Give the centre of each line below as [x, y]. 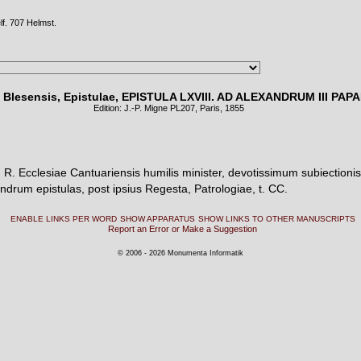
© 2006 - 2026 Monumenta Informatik [180, 253]
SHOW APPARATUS [157, 219]
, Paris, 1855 [220, 108]
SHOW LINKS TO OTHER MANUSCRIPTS [276, 219]
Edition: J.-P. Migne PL [137, 108]
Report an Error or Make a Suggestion [183, 229]
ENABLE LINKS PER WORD [63, 219]
